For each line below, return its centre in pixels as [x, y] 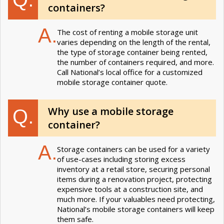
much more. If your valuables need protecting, [136, 199]
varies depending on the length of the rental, [134, 42]
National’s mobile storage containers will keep [136, 209]
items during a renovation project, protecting [134, 179]
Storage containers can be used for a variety [133, 149]
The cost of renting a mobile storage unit [127, 32]
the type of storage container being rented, [132, 52]
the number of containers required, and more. [135, 62]
